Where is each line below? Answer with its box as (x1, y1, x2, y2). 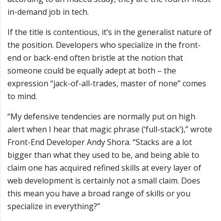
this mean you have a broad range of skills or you (7, 188, 190, 199)
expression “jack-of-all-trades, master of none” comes (7, 78, 206, 89)
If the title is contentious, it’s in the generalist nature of (7, 27, 212, 37)
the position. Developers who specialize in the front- (7, 39, 201, 50)
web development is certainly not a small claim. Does (7, 175, 200, 186)
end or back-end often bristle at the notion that (7, 52, 183, 63)
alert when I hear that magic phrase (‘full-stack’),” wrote (7, 124, 212, 135)
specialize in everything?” (7, 201, 100, 212)
